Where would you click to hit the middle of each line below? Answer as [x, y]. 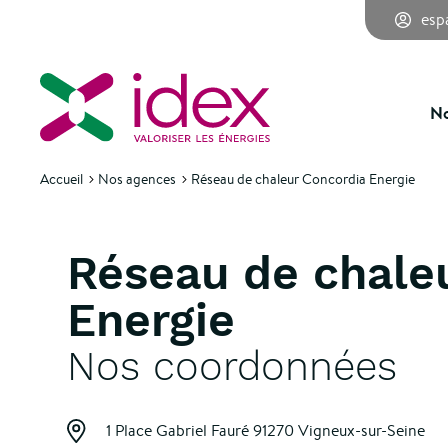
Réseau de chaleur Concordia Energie [303, 179]
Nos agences [137, 179]
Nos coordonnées [232, 366]
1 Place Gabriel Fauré [180, 430]
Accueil [61, 179]
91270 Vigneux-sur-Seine [339, 430]
